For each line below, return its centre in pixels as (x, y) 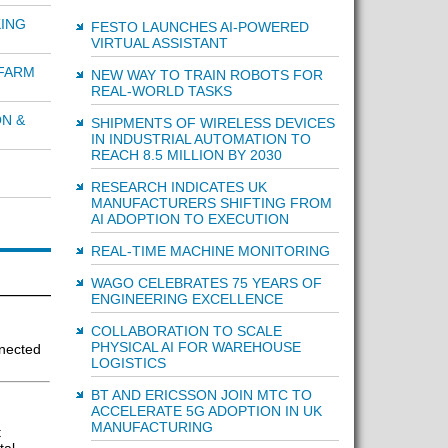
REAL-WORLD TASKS (161, 91)
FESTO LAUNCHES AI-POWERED (199, 27)
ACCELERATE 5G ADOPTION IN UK (206, 411)
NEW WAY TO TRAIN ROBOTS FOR (206, 75)
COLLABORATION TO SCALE (186, 331)
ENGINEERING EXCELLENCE (186, 299)
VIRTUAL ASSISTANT (159, 43)
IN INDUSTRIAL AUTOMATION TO (200, 139)
